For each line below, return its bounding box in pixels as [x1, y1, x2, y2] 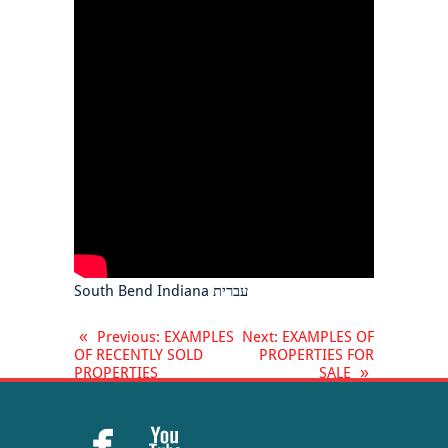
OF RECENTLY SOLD [74, 346, 203, 365]
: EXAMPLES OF [274, 328, 374, 347]
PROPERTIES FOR [259, 346, 374, 365]
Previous [97, 328, 156, 347]
